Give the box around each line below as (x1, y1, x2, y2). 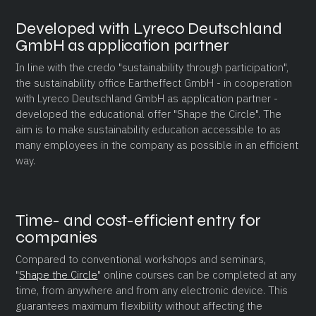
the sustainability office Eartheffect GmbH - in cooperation (16, 75, 293, 90)
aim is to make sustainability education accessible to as (16, 122, 281, 136)
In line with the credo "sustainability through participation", (16, 60, 289, 74)
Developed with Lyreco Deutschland (16, 18, 282, 39)
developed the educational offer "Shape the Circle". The (16, 107, 282, 121)
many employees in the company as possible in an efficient (16, 138, 299, 152)
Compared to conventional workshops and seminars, (16, 252, 267, 266)
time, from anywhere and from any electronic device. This (16, 283, 288, 297)
